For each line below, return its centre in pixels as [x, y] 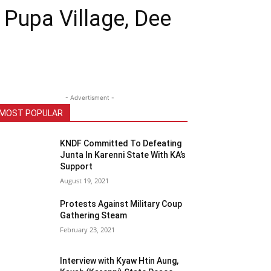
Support [77, 167]
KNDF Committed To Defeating [121, 144]
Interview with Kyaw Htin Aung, [119, 261]
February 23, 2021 [88, 230]
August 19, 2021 [85, 181]
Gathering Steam [94, 216]
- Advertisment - [90, 98]
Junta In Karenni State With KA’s [123, 155]
